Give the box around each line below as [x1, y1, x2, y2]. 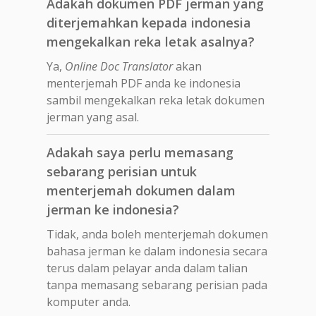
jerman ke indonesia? [47, 200, 179, 218]
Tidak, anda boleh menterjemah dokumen [47, 226, 268, 242]
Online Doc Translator [65, 58, 173, 74]
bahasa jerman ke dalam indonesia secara [47, 243, 267, 259]
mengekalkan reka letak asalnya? [47, 32, 255, 50]
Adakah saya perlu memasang [47, 143, 233, 161]
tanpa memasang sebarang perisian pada [47, 276, 267, 293]
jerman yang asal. [47, 109, 139, 125]
